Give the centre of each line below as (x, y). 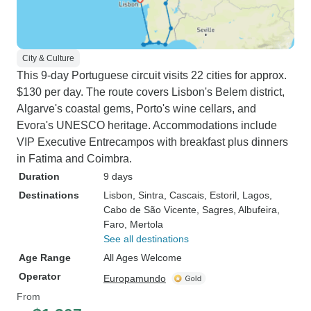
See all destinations (146, 239)
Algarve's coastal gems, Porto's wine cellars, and (136, 109)
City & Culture (48, 58)
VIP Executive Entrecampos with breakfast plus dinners (152, 142)
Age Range (45, 258)
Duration (39, 176)
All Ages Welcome (143, 258)
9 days (118, 176)
